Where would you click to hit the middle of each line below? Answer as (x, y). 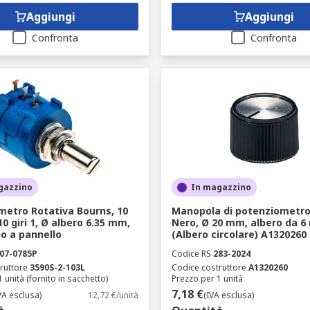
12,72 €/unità (113, 295)
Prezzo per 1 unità (207, 279)
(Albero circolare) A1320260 (239, 234)
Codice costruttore (209, 267)
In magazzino (221, 187)
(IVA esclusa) (228, 295)
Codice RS (191, 254)
